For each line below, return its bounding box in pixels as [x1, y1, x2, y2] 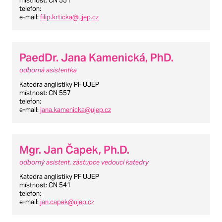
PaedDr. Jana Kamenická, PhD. [19, 50, 173, 64]
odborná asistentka [19, 65, 77, 74]
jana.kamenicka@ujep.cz [40, 105, 111, 114]
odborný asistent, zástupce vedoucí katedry [19, 158, 149, 167]
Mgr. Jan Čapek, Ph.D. [19, 143, 129, 157]
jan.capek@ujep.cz [40, 198, 94, 207]
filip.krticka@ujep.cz [40, 12, 99, 21]
